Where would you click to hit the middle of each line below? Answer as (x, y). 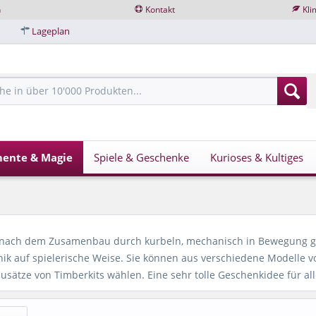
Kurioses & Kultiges (257, 157)
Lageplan (51, 31)
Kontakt (160, 10)
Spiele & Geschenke (141, 157)
